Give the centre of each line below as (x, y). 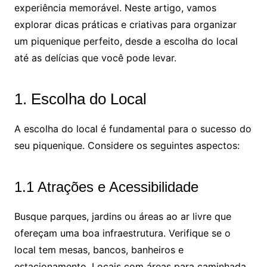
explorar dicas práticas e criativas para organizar (125, 24)
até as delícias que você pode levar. (95, 58)
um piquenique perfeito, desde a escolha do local (126, 41)
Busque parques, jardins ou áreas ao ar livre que (122, 216)
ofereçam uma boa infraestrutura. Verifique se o (122, 233)
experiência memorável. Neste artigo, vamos (115, 7)
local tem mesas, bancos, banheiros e (99, 249)
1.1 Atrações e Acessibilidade (106, 187)
